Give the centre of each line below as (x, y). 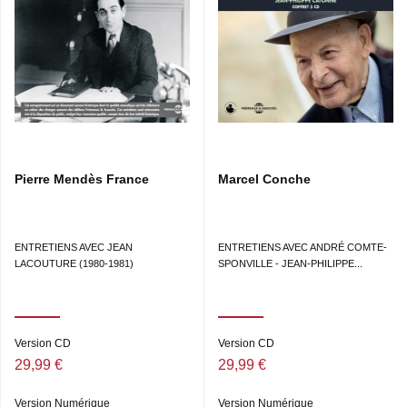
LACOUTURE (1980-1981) (74, 264)
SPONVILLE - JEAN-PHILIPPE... (290, 264)
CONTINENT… (64, 15)
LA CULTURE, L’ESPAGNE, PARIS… (178, 33)
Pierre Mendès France (82, 179)
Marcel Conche (264, 179)
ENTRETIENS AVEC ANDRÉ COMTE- (303, 248)
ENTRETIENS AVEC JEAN (74, 248)
